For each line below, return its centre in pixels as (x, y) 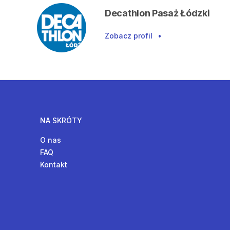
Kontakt (54, 165)
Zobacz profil (129, 36)
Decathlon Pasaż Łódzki (157, 13)
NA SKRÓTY (61, 120)
